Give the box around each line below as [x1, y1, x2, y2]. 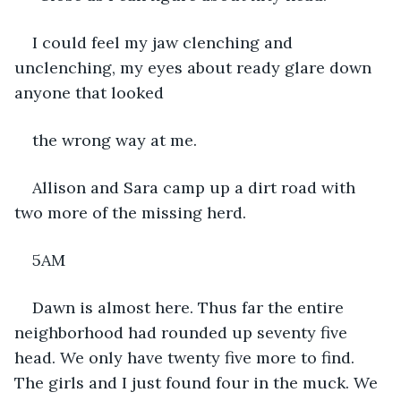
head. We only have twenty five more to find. [14, 346, 359, 368]
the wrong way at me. [32, 129, 197, 150]
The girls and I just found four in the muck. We [14, 371, 382, 393]
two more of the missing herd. [14, 201, 246, 223]
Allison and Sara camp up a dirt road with [32, 176, 360, 198]
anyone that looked [14, 81, 164, 103]
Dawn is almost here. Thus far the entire [32, 296, 348, 318]
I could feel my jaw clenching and [32, 31, 297, 53]
